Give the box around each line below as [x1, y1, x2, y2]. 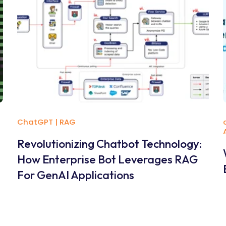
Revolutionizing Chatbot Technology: [17, 136, 202, 151]
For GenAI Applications [17, 167, 135, 182]
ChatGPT [17, 116, 53, 127]
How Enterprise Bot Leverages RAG [17, 152, 198, 166]
